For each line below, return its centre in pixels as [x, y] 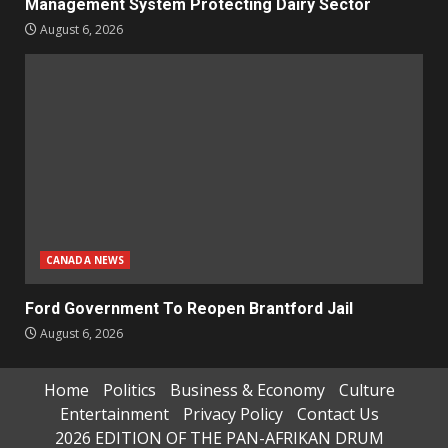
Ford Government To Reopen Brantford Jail [189, 309]
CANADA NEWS [85, 260]
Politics [129, 390]
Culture [366, 390]
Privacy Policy [232, 414]
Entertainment [114, 414]
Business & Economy [247, 390]
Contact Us [337, 414]
